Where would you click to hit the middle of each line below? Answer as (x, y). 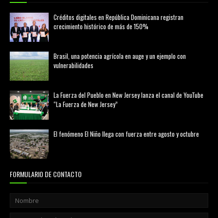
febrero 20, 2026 (82, 37)
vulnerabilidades (73, 65)
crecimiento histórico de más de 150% (101, 26)
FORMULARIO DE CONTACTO (46, 174)
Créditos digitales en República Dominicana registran (118, 17)
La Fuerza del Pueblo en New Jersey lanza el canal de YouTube (128, 95)
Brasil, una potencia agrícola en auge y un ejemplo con (120, 56)
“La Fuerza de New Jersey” (86, 104)
